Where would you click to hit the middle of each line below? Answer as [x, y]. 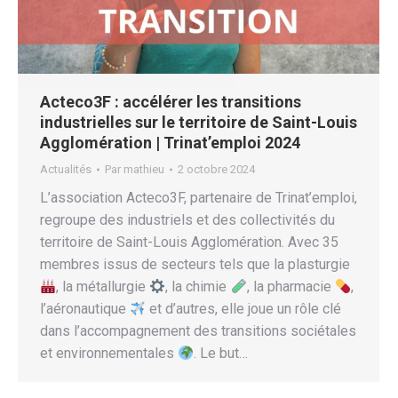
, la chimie [198, 287]
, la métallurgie [103, 287]
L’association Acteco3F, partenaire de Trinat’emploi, [199, 198]
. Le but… [221, 354]
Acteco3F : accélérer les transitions [171, 102]
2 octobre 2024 [216, 170]
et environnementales [109, 354]
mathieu [144, 170]
